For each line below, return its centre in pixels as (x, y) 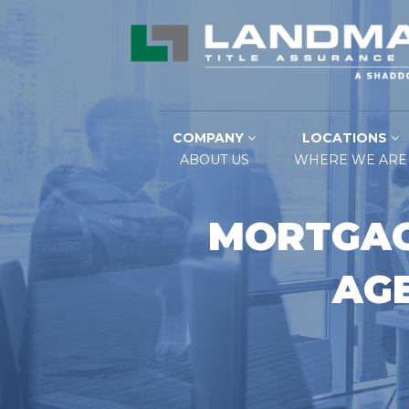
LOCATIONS (346, 138)
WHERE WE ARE (351, 160)
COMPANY (210, 138)
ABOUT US (214, 160)
